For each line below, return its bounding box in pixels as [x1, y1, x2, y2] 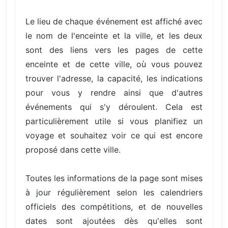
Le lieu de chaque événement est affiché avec [25, 16, 203, 27]
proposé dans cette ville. [25, 145, 121, 155]
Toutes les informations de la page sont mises [25, 173, 203, 184]
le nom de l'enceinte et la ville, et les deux [25, 31, 203, 41]
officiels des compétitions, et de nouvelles [25, 202, 203, 212]
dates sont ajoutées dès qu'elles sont [25, 216, 203, 226]
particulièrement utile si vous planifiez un [25, 116, 203, 127]
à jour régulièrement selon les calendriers [25, 187, 203, 198]
